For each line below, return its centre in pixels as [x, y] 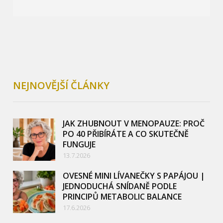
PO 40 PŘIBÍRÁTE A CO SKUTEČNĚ [126, 134]
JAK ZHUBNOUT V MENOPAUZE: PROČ [134, 124]
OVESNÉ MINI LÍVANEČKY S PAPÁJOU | [134, 176]
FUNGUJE [79, 145]
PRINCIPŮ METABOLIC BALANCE [122, 197]
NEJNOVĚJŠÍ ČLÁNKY [61, 86]
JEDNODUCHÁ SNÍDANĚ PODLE [120, 186]
